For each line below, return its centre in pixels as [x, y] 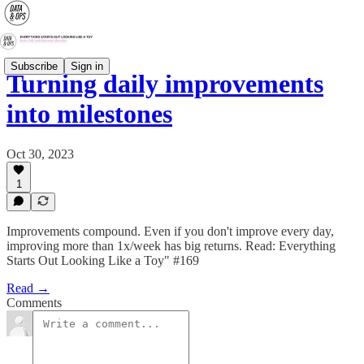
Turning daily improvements [165, 84]
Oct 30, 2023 [40, 154]
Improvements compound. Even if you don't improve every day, [170, 231]
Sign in [87, 66]
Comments [34, 303]
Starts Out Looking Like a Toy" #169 [103, 260]
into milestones [89, 114]
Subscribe [34, 66]
